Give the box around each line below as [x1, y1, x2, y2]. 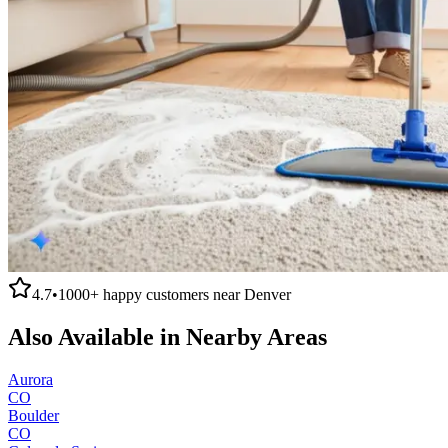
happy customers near [99, 285, 244, 303]
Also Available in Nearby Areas [8, 323, 327, 350]
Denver [244, 285, 291, 303]
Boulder [8, 406, 59, 424]
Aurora [8, 370, 53, 388]
